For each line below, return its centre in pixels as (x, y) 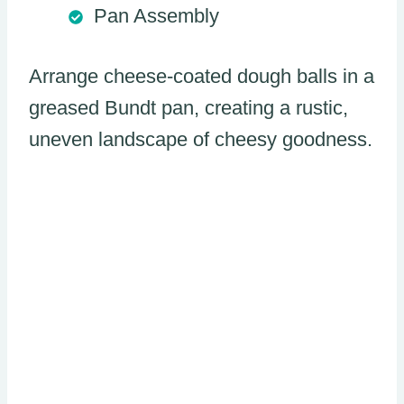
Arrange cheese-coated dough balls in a (202, 76)
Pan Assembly (156, 15)
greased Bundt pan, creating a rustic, (188, 107)
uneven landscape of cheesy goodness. (201, 139)
